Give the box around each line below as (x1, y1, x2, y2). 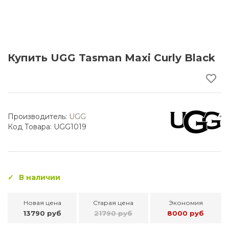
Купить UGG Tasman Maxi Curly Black (8, 52, 215, 64)
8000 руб (167, 209, 204, 217)
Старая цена (93, 199, 134, 207)
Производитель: (8, 111, 69, 121)
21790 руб (94, 209, 133, 217)
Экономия (168, 199, 203, 207)
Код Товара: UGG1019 (8, 122, 86, 131)
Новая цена (23, 199, 61, 207)
